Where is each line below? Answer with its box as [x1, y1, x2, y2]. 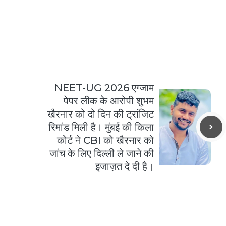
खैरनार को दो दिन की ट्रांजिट [47, 107, 154, 120]
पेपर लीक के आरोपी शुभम [64, 94, 154, 107]
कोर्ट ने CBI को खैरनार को [57, 134, 154, 146]
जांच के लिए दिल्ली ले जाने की [49, 147, 154, 159]
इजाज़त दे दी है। [95, 160, 154, 173]
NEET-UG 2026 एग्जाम [54, 81, 154, 94]
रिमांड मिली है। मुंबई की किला [48, 121, 154, 133]
